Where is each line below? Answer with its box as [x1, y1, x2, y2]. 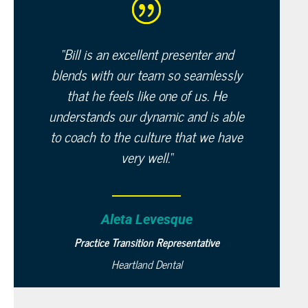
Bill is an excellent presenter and [63, 43, 234, 65]
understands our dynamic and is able [49, 104, 245, 127]
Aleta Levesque [100, 211, 192, 228]
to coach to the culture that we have [50, 125, 243, 148]
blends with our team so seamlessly [51, 63, 242, 86]
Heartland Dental [111, 255, 182, 273]
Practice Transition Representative [74, 233, 219, 251]
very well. [120, 146, 168, 168]
